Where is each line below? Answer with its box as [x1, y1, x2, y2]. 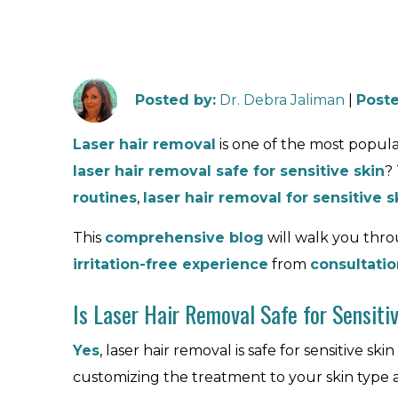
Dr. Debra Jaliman [219, 92, 345, 108]
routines [73, 189, 137, 206]
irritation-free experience [73, 256, 268, 273]
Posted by [135, 92, 212, 108]
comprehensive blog [105, 229, 264, 246]
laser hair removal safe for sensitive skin [73, 163, 385, 179]
